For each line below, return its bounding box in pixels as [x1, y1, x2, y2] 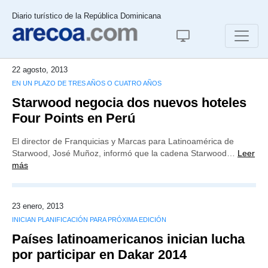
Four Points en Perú [12, 111, 135, 126]
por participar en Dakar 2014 [12, 247, 187, 262]
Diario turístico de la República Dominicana [12, 11, 161, 20]
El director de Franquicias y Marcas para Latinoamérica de [12, 136, 234, 146]
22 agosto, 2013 [12, 65, 68, 74]
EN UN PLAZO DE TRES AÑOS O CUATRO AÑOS [12, 80, 162, 87]
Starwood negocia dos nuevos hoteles [12, 95, 246, 110]
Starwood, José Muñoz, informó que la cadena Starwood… [12, 148, 237, 158]
